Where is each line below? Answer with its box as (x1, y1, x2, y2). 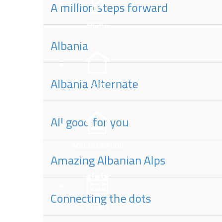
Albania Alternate (51, 72, 138, 95)
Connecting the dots (51, 187, 151, 210)
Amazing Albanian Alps (51, 149, 166, 171)
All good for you (51, 111, 129, 133)
